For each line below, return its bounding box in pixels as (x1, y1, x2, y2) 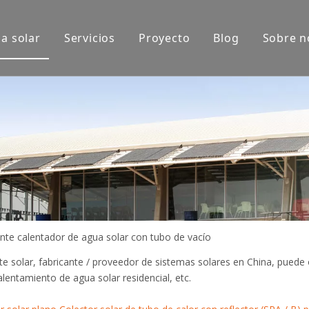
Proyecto (139, 30, 190, 46)
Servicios (63, 30, 116, 46)
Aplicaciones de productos (150, 88, 290, 101)
